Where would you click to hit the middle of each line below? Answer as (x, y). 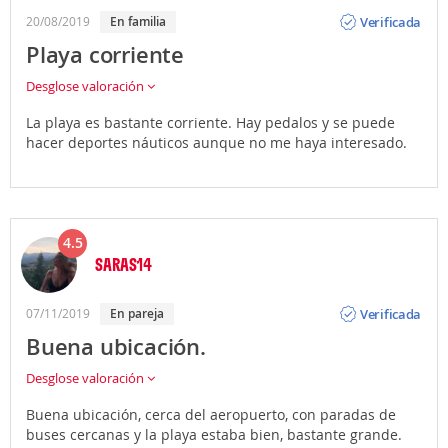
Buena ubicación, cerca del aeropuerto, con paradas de (211, 414)
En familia (141, 21)
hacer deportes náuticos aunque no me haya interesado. (216, 142)
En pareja (140, 313)
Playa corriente (105, 55)
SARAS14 (123, 264)
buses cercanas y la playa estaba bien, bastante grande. (214, 434)
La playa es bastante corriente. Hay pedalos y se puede (210, 122)
